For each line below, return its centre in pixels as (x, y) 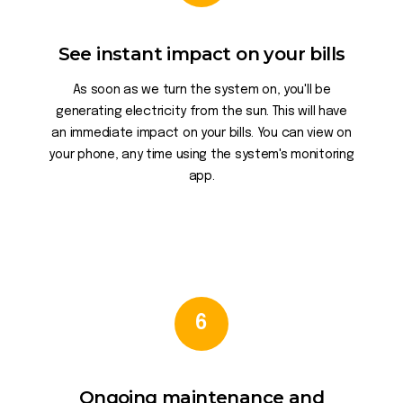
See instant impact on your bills (201, 54)
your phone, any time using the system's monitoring (201, 155)
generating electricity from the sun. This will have (201, 112)
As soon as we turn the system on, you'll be (201, 90)
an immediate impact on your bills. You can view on (201, 133)
